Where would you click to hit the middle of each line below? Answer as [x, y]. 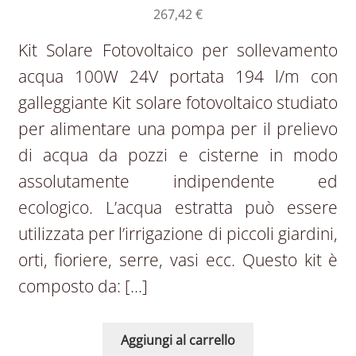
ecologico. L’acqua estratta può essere [178, 207]
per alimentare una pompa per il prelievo [178, 128]
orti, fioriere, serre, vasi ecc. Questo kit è [178, 259]
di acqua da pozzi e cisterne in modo [178, 155]
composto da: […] [83, 286]
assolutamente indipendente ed [178, 181]
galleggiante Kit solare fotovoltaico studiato [178, 102]
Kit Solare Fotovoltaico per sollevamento [178, 50]
